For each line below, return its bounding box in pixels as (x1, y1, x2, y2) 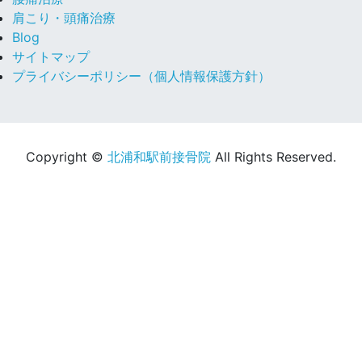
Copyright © (26, 148, 107, 165)
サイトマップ (12, 48, 90, 65)
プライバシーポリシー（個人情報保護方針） (12, 67, 271, 84)
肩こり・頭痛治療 (12, 9, 116, 26)
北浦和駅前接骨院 (107, 148, 211, 165)
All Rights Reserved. (211, 148, 336, 165)
